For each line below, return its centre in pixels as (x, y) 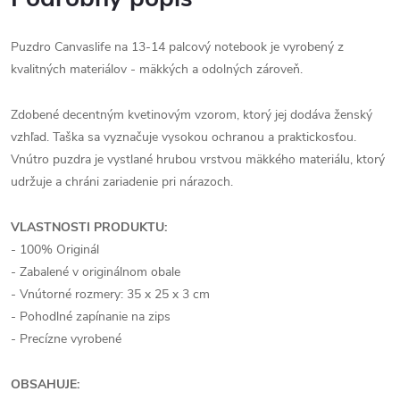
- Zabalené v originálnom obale (96, 272)
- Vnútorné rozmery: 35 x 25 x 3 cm (110, 294)
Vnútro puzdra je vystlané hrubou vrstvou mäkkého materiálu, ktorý (198, 159)
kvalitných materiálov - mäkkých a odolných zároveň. (157, 69)
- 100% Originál (55, 250)
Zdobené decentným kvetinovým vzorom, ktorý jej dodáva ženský (192, 115)
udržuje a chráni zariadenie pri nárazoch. (122, 182)
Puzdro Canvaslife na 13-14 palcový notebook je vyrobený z (177, 47)
